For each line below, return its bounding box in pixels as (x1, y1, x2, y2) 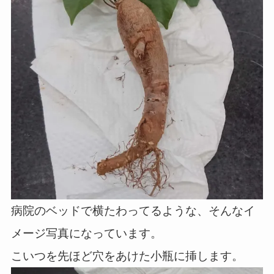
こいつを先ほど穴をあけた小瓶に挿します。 (10, 249, 243, 262)
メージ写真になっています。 (10, 226, 162, 240)
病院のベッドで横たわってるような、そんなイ (10, 204, 255, 217)
